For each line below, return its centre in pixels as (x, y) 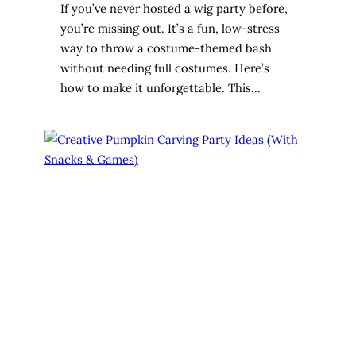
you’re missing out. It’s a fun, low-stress (170, 28)
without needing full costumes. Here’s (165, 68)
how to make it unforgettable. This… (161, 87)
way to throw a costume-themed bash (166, 48)
